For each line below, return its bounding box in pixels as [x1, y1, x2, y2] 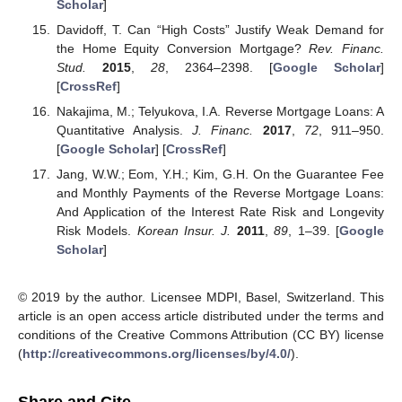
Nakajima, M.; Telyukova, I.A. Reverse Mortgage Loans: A [56, 103, 384, 118]
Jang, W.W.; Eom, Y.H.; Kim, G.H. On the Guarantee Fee [56, 167, 384, 182]
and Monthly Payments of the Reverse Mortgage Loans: [56, 186, 384, 201]
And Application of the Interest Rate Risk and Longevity [56, 205, 384, 220]
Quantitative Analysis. [56, 122, 193, 137]
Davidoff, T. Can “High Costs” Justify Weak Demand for [56, 22, 384, 37]
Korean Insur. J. [136, 223, 232, 239]
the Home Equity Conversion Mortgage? [56, 40, 310, 56]
